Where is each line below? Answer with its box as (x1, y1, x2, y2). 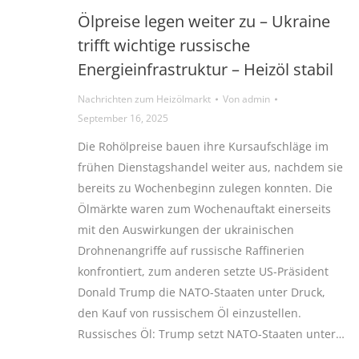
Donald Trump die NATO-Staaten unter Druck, (78, 284, 325, 301)
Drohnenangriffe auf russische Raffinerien (78, 243, 305, 259)
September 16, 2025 (78, 111, 168, 126)
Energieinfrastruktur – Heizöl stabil (78, 58, 333, 81)
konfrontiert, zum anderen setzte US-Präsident (78, 264, 329, 280)
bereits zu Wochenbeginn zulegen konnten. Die (78, 180, 333, 196)
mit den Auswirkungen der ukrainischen (78, 222, 294, 238)
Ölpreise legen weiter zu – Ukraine (78, 10, 330, 33)
